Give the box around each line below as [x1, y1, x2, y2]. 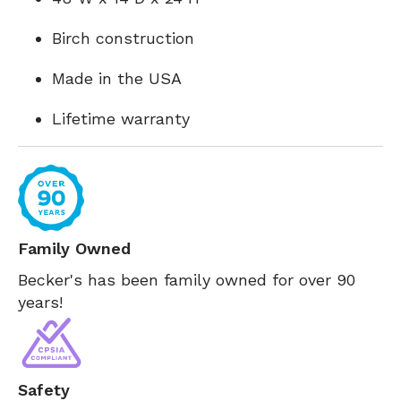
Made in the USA [52, 69, 182, 88]
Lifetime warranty [52, 109, 190, 128]
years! [18, 293, 63, 311]
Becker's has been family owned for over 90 [18, 270, 355, 289]
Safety [18, 380, 70, 399]
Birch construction [52, 29, 194, 47]
